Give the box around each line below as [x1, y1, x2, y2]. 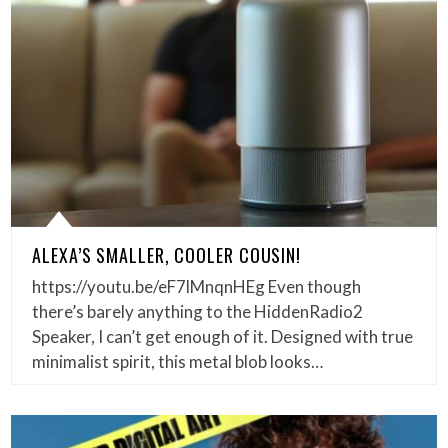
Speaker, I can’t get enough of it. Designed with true [32, 325, 414, 347]
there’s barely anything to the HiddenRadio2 [32, 300, 364, 322]
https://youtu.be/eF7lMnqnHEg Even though [32, 275, 362, 297]
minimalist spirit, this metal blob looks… [32, 350, 324, 372]
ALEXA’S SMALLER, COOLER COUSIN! [32, 241, 302, 268]
